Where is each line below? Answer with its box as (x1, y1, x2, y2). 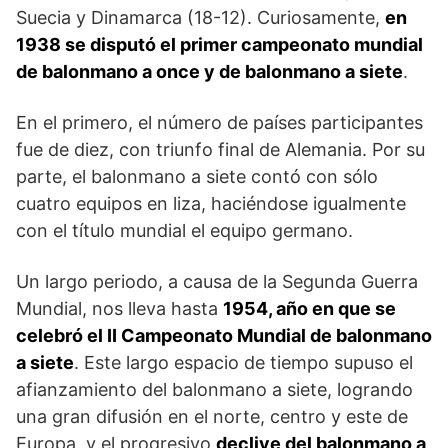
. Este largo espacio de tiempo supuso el (74, 351, 413, 373)
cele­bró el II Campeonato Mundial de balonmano (16, 324, 432, 346)
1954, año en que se (223, 297, 396, 319)
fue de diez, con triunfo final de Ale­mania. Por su (16, 138, 425, 160)
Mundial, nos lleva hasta (16, 297, 223, 319)
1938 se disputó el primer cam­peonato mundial (16, 33, 423, 55)
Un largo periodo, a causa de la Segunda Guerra (16, 270, 418, 292)
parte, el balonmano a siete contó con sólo (16, 165, 378, 187)
